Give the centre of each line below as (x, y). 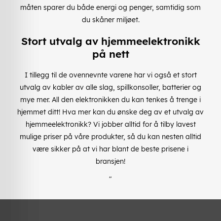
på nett (110, 54)
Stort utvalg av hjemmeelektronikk (110, 41)
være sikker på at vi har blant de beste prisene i (110, 149)
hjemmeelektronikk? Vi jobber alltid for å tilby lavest (110, 124)
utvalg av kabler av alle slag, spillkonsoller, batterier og (110, 87)
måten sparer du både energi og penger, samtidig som (110, 7)
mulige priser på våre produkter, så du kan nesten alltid (110, 136)
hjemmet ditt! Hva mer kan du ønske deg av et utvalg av (110, 112)
